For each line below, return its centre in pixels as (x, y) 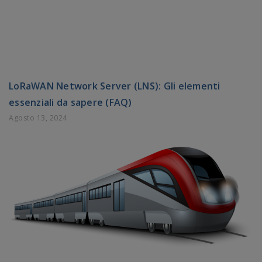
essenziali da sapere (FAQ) (70, 103)
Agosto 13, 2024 (38, 118)
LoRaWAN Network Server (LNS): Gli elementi (115, 86)
